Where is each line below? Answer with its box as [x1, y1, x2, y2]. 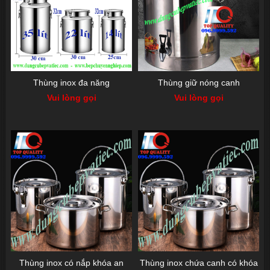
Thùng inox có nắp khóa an [19, 258, 124, 268]
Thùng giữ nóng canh [157, 78, 240, 87]
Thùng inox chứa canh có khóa [139, 258, 258, 268]
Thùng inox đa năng [33, 78, 110, 87]
